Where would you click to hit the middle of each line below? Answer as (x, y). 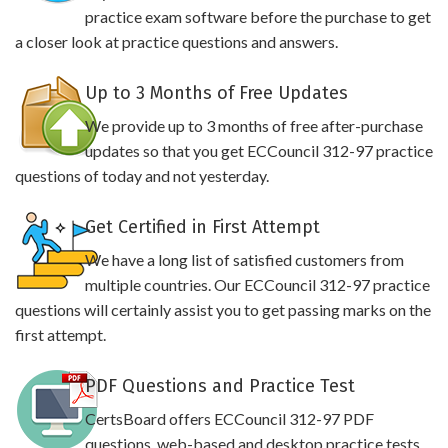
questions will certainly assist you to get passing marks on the (223, 309)
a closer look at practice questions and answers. (176, 41)
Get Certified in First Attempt (202, 227)
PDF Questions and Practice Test (219, 386)
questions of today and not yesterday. (142, 175)
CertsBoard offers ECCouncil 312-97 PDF (229, 418)
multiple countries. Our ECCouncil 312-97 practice (257, 284)
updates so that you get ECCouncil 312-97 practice (258, 150)
